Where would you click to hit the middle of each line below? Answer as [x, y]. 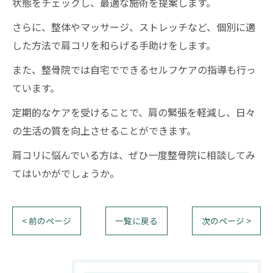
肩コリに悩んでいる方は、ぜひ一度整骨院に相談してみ [134, 155]
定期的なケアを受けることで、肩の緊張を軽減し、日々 [134, 112]
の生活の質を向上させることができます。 [104, 130]
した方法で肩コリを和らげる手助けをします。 [114, 45]
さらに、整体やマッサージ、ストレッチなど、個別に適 [134, 27]
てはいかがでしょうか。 [66, 173]
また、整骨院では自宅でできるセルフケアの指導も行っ [134, 69]
